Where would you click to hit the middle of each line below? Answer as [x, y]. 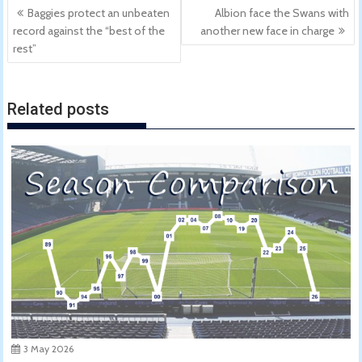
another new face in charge [267, 31]
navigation [52, 27]
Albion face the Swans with [282, 13]
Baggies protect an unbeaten [99, 13]
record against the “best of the [89, 31]
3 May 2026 [49, 349]
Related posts [59, 109]
